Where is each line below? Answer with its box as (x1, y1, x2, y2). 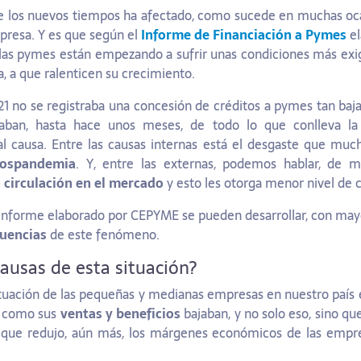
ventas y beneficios (60, 303, 181, 325)
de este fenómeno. (47, 224, 160, 246)
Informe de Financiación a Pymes (141, 24, 346, 46)
